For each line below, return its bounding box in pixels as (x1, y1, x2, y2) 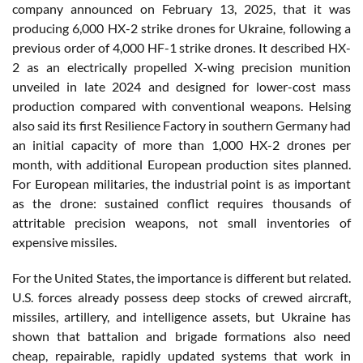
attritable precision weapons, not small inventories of (12, 214, 351, 230)
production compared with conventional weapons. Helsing (12, 97, 351, 113)
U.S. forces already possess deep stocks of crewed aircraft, (12, 288, 351, 305)
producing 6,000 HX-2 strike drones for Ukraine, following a (12, 19, 351, 36)
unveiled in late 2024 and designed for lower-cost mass (12, 78, 351, 94)
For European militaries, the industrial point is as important (12, 175, 351, 191)
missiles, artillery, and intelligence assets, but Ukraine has (12, 308, 351, 324)
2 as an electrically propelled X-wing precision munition (12, 58, 351, 75)
